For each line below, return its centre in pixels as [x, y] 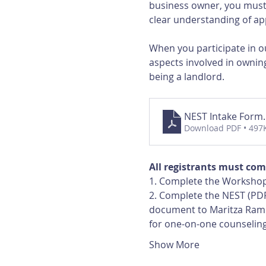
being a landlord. [186, 77]
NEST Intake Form [223, 116]
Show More [174, 245]
